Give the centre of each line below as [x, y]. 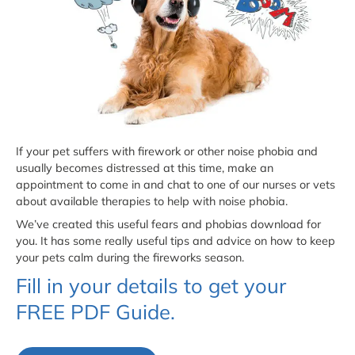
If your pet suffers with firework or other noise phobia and [167, 151]
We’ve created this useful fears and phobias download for [168, 224]
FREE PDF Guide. [95, 311]
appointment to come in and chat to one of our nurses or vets [176, 184]
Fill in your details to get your [151, 285]
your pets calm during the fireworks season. [130, 257]
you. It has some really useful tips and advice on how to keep [176, 240]
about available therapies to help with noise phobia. [152, 201]
